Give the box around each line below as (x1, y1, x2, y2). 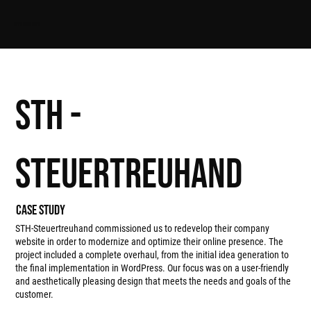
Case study (16, 202, 66, 219)
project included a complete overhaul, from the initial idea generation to (15, 249, 289, 261)
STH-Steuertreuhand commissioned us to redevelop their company (15, 223, 270, 235)
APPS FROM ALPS (14, 21, 40, 28)
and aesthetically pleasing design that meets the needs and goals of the (15, 276, 292, 287)
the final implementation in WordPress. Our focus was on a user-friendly (15, 262, 289, 274)
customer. (15, 289, 54, 301)
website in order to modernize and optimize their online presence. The (15, 236, 284, 248)
